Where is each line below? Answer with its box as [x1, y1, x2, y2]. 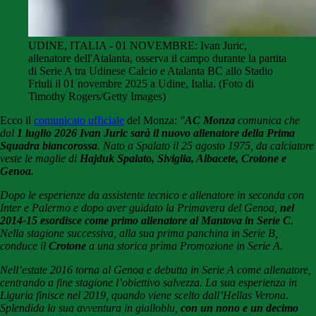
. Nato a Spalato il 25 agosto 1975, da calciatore [97, 140, 314, 152]
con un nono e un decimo [181, 302, 298, 315]
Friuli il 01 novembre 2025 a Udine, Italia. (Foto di [28, 78, 254, 90]
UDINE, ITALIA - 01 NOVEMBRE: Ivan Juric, [28, 39, 247, 52]
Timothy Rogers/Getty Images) [28, 90, 166, 103]
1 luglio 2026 [17, 127, 77, 140]
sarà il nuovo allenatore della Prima [130, 127, 295, 140]
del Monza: [124, 114, 180, 127]
